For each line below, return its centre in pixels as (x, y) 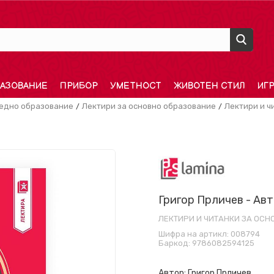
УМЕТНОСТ (135, 86)
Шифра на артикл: (194, 234)
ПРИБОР (79, 86)
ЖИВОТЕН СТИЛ (209, 86)
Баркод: (175, 243)
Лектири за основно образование (149, 106)
